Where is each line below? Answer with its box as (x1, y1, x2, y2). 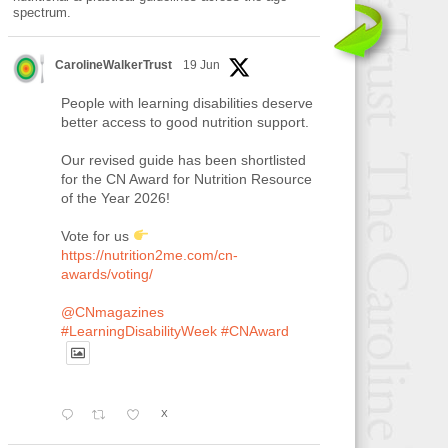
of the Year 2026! (60, 190, 170, 206)
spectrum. (12, 5, 71, 20)
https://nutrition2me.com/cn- (60, 247, 238, 263)
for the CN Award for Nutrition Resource (60, 171, 312, 187)
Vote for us (60, 228, 133, 244)
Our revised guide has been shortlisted (60, 152, 306, 168)
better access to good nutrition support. (60, 114, 309, 130)
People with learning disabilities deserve (60, 95, 313, 111)
